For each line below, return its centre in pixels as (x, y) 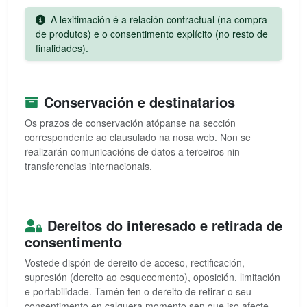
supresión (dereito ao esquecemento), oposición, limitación (152, 277)
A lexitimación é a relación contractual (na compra (158, 19)
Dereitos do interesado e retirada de (165, 225)
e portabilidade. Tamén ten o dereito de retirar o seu (138, 291)
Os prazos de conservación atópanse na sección (130, 123)
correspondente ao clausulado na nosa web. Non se (138, 137)
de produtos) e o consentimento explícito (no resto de (152, 34)
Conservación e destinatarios (139, 102)
